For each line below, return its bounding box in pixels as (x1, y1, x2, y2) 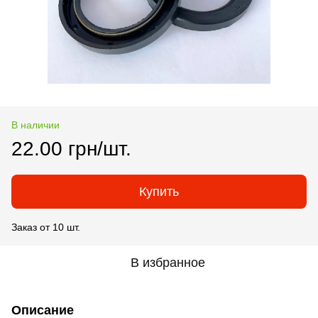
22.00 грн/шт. (11, 137, 131, 160)
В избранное (130, 255, 205, 270)
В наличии (11, 119, 60, 131)
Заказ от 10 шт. (11, 221, 80, 233)
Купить (139, 184, 179, 199)
